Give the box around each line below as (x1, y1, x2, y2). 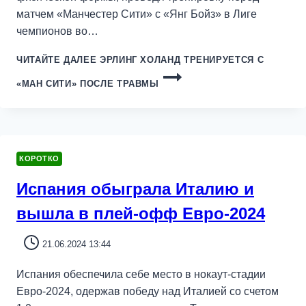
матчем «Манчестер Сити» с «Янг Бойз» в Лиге (16, 8, 257, 20)
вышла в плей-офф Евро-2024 (16, 204, 265, 223)
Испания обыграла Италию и (16, 179, 254, 198)
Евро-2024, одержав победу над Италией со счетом (16, 286, 279, 298)
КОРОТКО (19, 154, 59, 163)
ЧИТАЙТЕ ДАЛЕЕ (16, 55, 97, 66)
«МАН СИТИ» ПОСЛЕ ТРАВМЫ (16, 79, 159, 89)
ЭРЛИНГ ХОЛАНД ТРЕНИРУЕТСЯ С (96, 55, 264, 66)
